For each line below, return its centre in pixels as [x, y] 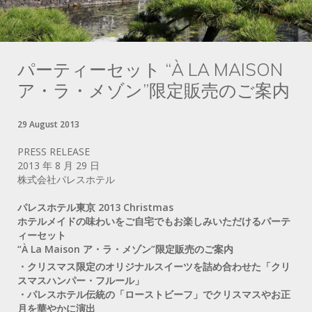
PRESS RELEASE [54, 151]
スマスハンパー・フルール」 [81, 280]
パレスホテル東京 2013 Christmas [95, 207]
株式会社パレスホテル [66, 179]
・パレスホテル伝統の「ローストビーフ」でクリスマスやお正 [154, 294]
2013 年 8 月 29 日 [58, 165]
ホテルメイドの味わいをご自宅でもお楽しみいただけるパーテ [154, 221]
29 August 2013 [48, 124]
